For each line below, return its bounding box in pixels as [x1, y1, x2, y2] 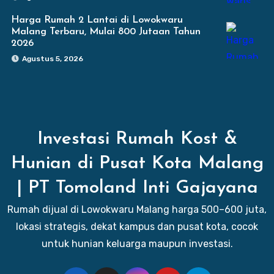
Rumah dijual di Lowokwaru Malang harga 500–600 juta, [7, 203, 267, 215]
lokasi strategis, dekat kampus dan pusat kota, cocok [16, 220, 258, 232]
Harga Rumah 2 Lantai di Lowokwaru [10, 15, 183, 25]
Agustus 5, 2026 [21, 54, 83, 63]
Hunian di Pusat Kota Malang [10, 154, 264, 173]
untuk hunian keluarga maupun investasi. [41, 237, 233, 250]
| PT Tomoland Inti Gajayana [16, 178, 258, 198]
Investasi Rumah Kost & [37, 129, 237, 149]
